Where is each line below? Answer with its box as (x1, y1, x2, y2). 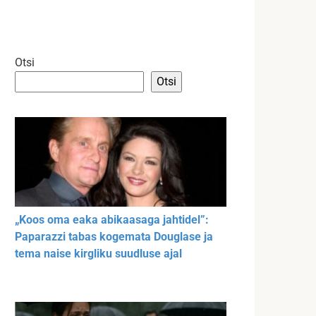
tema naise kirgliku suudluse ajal (15, 247, 182, 261)
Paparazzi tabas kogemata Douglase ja (15, 230, 213, 244)
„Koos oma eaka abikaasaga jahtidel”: (15, 213, 209, 227)
